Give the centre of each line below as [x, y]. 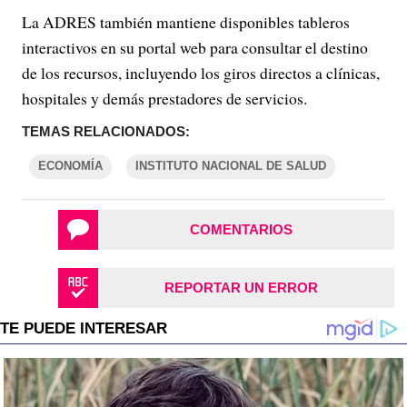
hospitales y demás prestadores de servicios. [164, 99]
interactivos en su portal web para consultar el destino [195, 48]
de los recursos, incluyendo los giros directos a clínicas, [201, 73]
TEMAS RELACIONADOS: [106, 132]
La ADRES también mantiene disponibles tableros [186, 22]
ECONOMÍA [70, 166]
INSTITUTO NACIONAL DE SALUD [231, 166]
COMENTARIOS [241, 230]
